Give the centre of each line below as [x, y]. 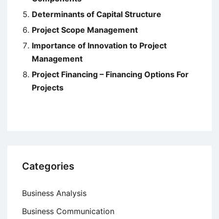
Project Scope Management [85, 30]
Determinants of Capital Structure [97, 14]
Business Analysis [54, 193]
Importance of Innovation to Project [99, 46]
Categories [48, 166]
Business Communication [68, 211]
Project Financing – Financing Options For [110, 75]
